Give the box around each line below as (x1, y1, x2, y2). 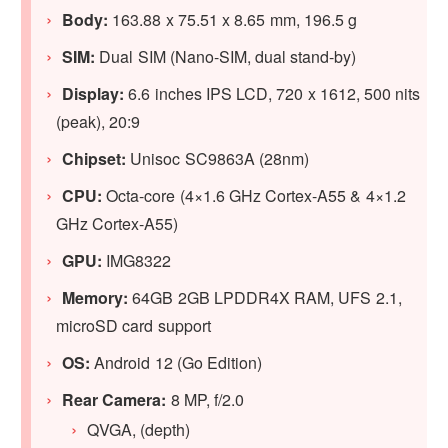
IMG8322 (102, 248, 172, 272)
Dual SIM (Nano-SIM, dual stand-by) (95, 44, 357, 68)
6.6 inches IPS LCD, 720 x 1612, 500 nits (124, 81, 421, 105)
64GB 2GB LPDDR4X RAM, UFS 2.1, (128, 285, 402, 309)
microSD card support (56, 313, 211, 337)
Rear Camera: (62, 387, 167, 411)
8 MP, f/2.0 (166, 387, 245, 411)
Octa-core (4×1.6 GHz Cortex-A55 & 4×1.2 (102, 183, 406, 207)
